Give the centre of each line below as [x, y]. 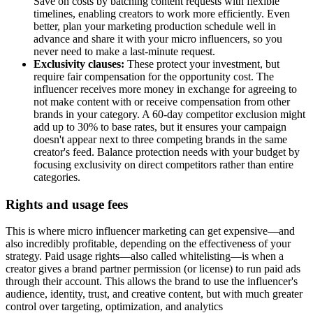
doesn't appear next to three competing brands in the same [160, 139]
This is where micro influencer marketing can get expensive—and [150, 231]
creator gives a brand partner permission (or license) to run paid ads [153, 269]
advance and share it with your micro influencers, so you [158, 38]
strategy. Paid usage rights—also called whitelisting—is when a [145, 256]
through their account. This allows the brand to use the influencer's [152, 282]
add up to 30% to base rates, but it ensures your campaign [160, 126]
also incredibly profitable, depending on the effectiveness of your [148, 244]
